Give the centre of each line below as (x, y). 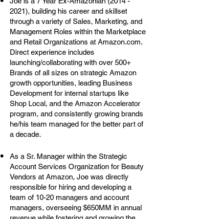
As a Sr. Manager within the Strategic (68, 156)
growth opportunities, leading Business (71, 83)
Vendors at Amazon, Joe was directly (69, 177)
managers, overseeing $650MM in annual (76, 208)
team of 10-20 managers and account (69, 197)
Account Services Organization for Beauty (77, 166)
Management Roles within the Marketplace (78, 32)
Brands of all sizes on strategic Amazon (73, 73)
